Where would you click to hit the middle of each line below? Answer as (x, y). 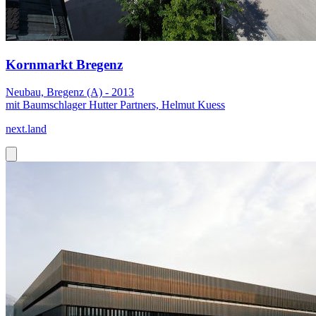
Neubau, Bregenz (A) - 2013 (70, 92)
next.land (26, 128)
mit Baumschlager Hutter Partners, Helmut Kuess (115, 104)
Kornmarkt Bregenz (64, 65)
